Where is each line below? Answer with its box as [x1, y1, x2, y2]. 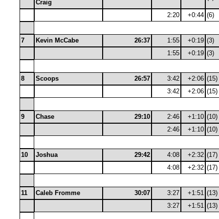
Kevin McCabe [36, 37, 79, 44]
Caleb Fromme [36, 189, 80, 197]
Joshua [36, 151, 58, 158]
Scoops [36, 75, 59, 82]
